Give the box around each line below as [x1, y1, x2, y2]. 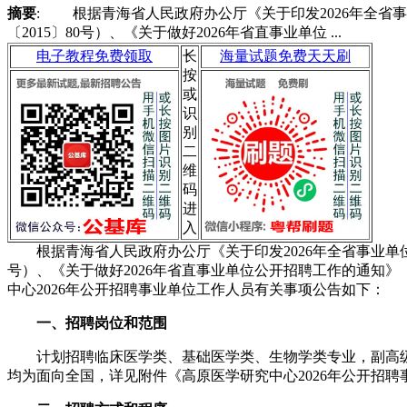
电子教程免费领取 [36, 47, 153, 64]
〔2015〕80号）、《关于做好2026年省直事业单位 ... [7, 24, 342, 40]
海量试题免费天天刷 [220, 47, 351, 64]
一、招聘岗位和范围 [36, 314, 167, 331]
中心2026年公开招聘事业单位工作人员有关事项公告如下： [7, 281, 385, 297]
